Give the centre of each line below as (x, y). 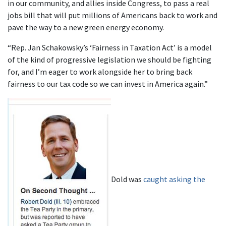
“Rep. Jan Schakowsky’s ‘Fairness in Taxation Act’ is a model (110, 47)
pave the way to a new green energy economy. (86, 27)
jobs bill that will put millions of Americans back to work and (112, 15)
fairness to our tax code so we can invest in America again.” (108, 84)
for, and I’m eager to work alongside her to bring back (100, 72)
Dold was (127, 179)
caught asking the (174, 179)
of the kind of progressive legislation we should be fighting (109, 60)
